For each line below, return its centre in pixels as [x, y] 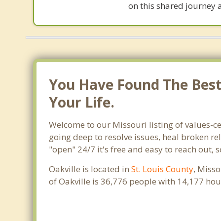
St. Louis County [163, 169]
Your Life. [82, 102]
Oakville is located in [90, 169]
